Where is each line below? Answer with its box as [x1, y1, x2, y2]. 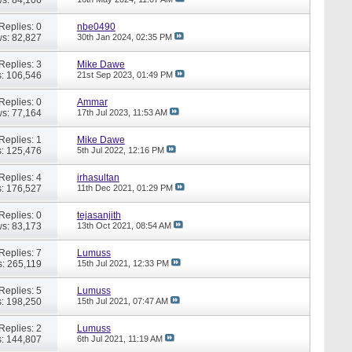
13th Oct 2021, [76, 220, 136, 230]
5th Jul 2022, [76, 145, 128, 155]
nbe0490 [76, 20, 115, 32]
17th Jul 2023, [76, 107, 133, 117]
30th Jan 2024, [76, 31, 136, 42]
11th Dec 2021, [76, 182, 137, 192]
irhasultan [76, 171, 119, 183]
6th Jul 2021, [76, 333, 128, 343]
